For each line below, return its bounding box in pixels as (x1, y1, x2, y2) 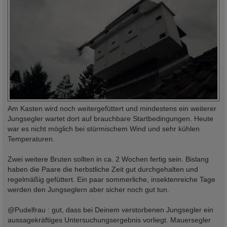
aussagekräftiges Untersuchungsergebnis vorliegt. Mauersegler (8, 216, 211, 224)
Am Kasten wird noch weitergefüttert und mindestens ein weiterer (8, 104, 216, 113)
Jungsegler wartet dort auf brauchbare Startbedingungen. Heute (8, 115, 213, 123)
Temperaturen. (8, 135, 55, 143)
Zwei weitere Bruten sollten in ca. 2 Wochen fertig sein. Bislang (8, 155, 209, 164)
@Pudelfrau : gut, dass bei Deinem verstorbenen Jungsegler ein (8, 206, 213, 214)
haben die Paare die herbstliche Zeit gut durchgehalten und (8, 165, 198, 174)
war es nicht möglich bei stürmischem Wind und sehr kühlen (8, 125, 200, 133)
